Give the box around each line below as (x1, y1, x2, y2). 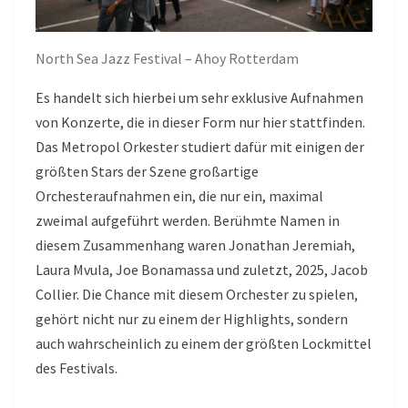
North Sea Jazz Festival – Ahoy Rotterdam (36, 49, 299, 68)
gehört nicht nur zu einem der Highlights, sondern (36, 310, 348, 329)
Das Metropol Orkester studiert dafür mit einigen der (36, 138, 364, 157)
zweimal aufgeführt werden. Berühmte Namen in (36, 211, 340, 230)
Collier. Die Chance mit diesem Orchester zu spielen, (36, 285, 358, 304)
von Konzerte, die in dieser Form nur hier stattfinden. (36, 113, 365, 132)
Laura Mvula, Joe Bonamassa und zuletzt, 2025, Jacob (36, 260, 368, 280)
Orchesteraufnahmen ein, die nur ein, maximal (36, 187, 323, 206)
